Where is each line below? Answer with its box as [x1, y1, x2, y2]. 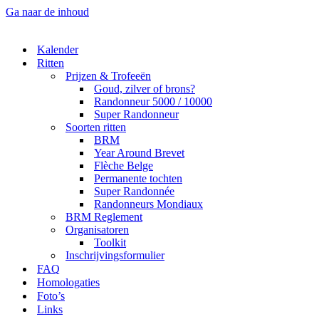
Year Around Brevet [94, 147, 184, 159]
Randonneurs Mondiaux [94, 198, 203, 210]
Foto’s [37, 290, 65, 302]
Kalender [37, 43, 78, 56]
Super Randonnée [94, 185, 174, 197]
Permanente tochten [94, 172, 182, 184]
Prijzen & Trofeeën [66, 70, 151, 82]
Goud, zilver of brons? [94, 83, 195, 95]
